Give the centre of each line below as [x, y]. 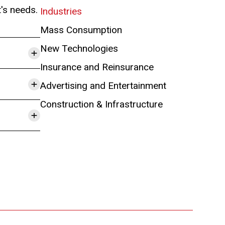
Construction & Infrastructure [101, 104]
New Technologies [79, 48]
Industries [61, 11]
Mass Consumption [81, 30]
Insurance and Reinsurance [97, 67]
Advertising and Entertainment [103, 86]
